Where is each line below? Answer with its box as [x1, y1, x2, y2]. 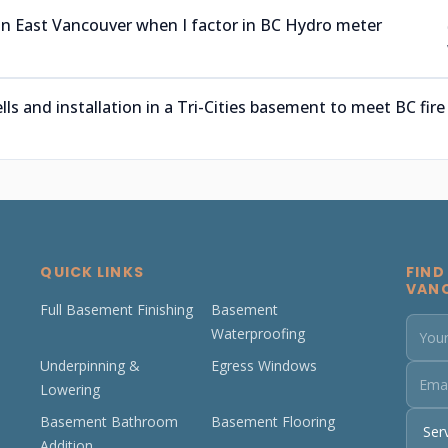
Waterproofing [211, 324, 306, 343]
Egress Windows [211, 356, 318, 375]
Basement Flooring [211, 412, 336, 431]
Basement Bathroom [40, 412, 179, 431]
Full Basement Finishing [40, 300, 194, 319]
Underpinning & [40, 356, 141, 375]
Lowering [40, 380, 101, 399]
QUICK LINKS [40, 262, 144, 282]
